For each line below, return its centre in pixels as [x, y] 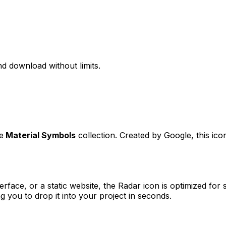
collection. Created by [120, 135]
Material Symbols [41, 135]
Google [178, 135]
